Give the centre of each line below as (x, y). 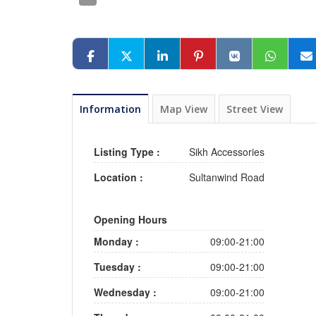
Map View (184, 109)
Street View (255, 109)
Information (110, 109)
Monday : (116, 241)
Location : (119, 177)
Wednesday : (125, 292)
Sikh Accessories (226, 152)
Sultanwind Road (226, 177)
